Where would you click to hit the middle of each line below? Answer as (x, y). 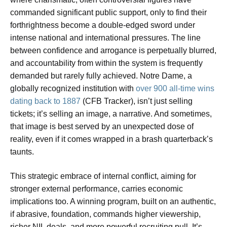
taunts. (22, 152)
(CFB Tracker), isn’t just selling (137, 101)
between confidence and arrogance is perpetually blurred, (113, 51)
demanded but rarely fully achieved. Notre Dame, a (101, 76)
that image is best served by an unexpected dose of (102, 127)
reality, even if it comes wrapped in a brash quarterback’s (111, 139)
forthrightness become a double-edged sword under (103, 25)
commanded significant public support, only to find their (108, 13)
